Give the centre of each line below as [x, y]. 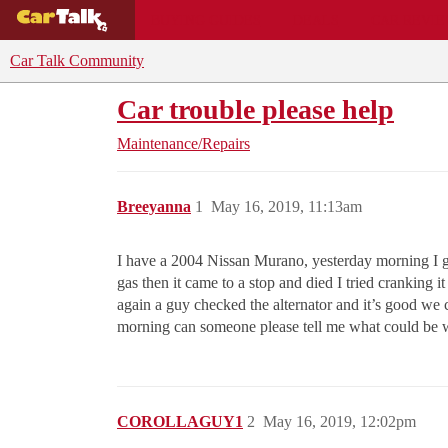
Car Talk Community [77, 60]
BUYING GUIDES [205, 19]
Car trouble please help [255, 109]
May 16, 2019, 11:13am [286, 206]
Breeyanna [154, 206]
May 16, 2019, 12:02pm [339, 421]
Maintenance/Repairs [183, 143]
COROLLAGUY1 [180, 421]
